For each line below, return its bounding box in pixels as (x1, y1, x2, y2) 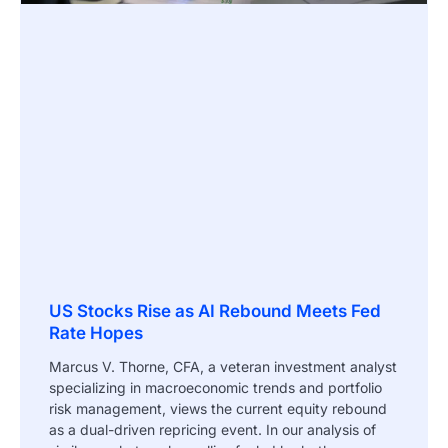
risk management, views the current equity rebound (49, 399, 387, 417)
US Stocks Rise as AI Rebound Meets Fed (49, 300, 381, 321)
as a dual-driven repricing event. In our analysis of (49, 420, 376, 438)
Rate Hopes (49, 322, 143, 343)
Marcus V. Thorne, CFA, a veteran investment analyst (49, 357, 397, 375)
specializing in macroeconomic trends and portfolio (49, 378, 382, 396)
